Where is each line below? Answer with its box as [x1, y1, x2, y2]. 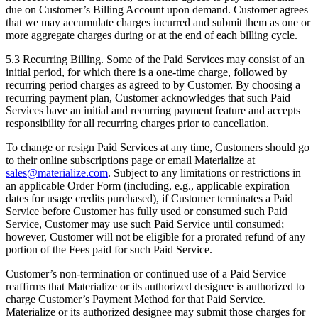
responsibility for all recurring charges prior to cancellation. [6, 117, 269, 130]
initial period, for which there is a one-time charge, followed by [6, 66, 287, 79]
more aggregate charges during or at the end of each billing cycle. [6, 29, 297, 42]
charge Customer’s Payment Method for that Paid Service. [6, 293, 265, 306]
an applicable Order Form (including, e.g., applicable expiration [6, 180, 290, 192]
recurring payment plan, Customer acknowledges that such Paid [6, 92, 290, 104]
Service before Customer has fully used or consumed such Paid [6, 205, 287, 218]
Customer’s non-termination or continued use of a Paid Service [6, 268, 286, 280]
